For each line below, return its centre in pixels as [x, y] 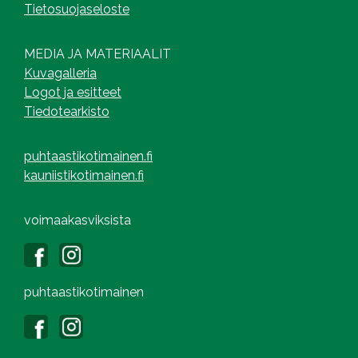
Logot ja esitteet [73, 92]
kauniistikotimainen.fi [84, 175]
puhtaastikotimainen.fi [88, 156]
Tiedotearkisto [67, 111]
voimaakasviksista [78, 220]
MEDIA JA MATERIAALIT [97, 54]
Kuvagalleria [60, 73]
